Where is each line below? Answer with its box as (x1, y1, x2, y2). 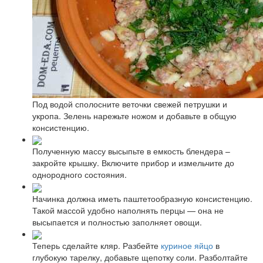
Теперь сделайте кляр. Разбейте (32, 239, 161, 251)
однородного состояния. (32, 168, 127, 181)
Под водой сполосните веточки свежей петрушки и (32, 97, 227, 110)
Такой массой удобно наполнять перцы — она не (32, 204, 224, 216)
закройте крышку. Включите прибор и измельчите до (32, 157, 234, 169)
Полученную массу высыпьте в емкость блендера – (32, 145, 230, 157)
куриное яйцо (161, 239, 213, 251)
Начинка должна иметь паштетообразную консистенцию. (32, 192, 252, 204)
